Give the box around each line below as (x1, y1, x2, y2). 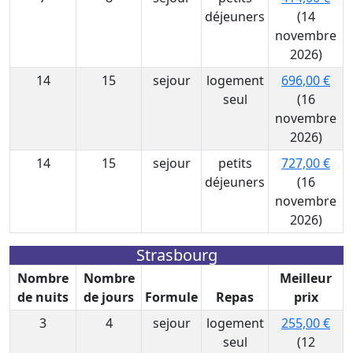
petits (217, 154, 252, 172)
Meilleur (280, 269, 332, 287)
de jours (84, 288, 134, 306)
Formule (145, 288, 198, 306)
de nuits (17, 288, 69, 306)
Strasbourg (136, 244, 217, 266)
